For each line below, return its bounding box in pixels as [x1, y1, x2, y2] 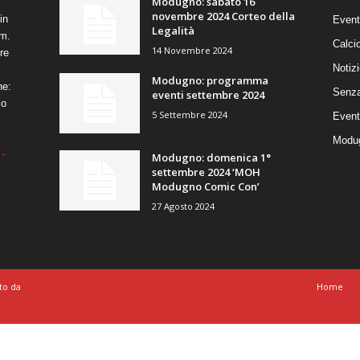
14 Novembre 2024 [151, 43, 232, 56]
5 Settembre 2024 [151, 108, 227, 121]
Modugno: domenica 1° [151, 149, 271, 165]
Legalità [151, 22, 194, 38]
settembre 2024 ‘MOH [151, 164, 260, 179]
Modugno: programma [151, 72, 268, 88]
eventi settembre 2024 [151, 87, 264, 102]
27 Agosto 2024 [151, 199, 215, 212]
